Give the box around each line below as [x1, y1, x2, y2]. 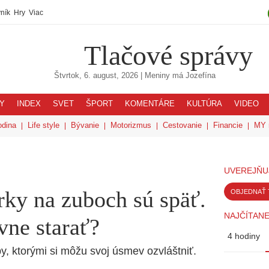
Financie [213, 121, 243, 130]
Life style [28, 121, 59, 130]
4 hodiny [228, 231, 260, 241]
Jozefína [185, 71, 216, 80]
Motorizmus [110, 121, 151, 130]
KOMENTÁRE [125, 100, 175, 108]
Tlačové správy [84, 40, 253, 71]
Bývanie [71, 121, 99, 130]
